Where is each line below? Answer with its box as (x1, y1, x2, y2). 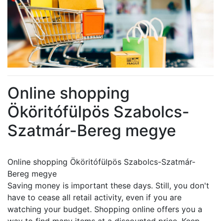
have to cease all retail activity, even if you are (7, 192, 182, 202)
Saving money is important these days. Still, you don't (7, 181, 209, 190)
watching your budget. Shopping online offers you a (7, 204, 202, 214)
